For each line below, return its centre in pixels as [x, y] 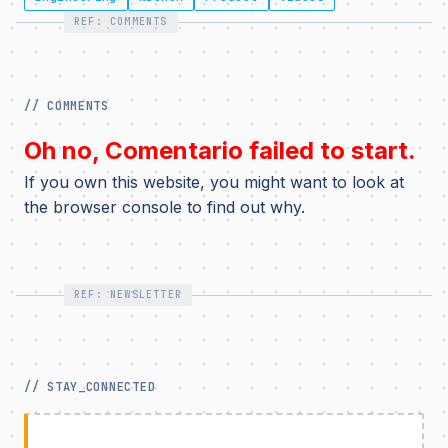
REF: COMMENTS [121, 21]
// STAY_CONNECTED [90, 387]
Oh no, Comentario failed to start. [220, 150]
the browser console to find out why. [164, 207]
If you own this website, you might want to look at [214, 182]
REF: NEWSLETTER [128, 294]
